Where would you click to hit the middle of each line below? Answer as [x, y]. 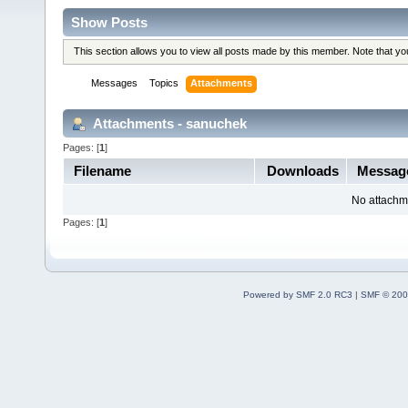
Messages [115, 83]
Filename [102, 170]
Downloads [302, 170]
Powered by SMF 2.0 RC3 [297, 294]
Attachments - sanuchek [168, 123]
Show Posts [109, 22]
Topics [164, 83]
